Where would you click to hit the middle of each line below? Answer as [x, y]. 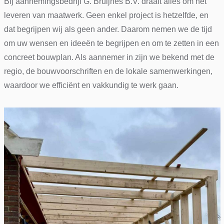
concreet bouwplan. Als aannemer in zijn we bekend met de [109, 57]
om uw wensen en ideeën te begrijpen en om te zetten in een [111, 43]
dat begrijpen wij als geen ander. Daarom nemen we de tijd [108, 29]
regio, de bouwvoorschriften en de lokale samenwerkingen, [108, 71]
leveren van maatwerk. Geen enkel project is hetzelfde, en [106, 15]
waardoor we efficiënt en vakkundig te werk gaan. [91, 85]
